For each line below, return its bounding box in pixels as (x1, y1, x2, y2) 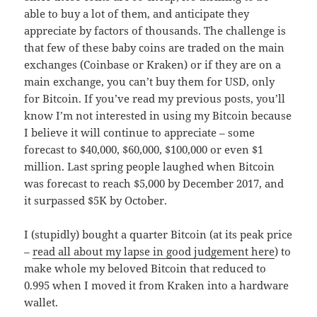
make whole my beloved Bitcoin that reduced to (24, 261, 267, 276)
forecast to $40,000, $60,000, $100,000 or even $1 (24, 142, 264, 157)
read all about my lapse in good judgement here (33, 244, 275, 259)
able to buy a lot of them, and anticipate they (24, 6, 250, 21)
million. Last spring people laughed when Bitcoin (24, 159, 275, 174)
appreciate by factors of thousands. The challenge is (24, 23, 287, 38)
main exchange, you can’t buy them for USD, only (24, 74, 275, 89)
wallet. (24, 295, 59, 310)
